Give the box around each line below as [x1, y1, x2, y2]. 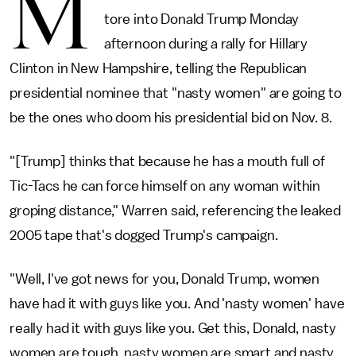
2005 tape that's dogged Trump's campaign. [10, 228, 278, 242]
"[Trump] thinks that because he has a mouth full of [10, 154, 325, 168]
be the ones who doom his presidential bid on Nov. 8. [10, 110, 332, 125]
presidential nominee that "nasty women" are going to [10, 86, 342, 100]
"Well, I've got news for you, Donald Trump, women [10, 272, 320, 286]
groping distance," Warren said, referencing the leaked [10, 203, 341, 218]
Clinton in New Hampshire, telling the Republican [10, 61, 308, 75]
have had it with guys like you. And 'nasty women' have [10, 296, 345, 311]
